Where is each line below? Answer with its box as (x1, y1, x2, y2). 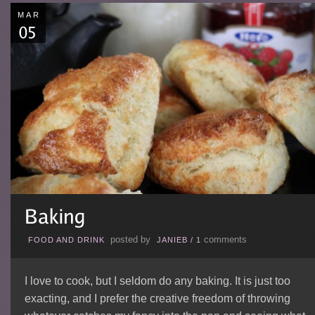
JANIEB (156, 235, 188, 244)
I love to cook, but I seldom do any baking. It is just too (24, 274, 290, 287)
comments (203, 234, 247, 245)
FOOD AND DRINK (27, 235, 105, 244)
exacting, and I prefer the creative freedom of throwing (24, 292, 290, 304)
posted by (107, 234, 153, 245)
